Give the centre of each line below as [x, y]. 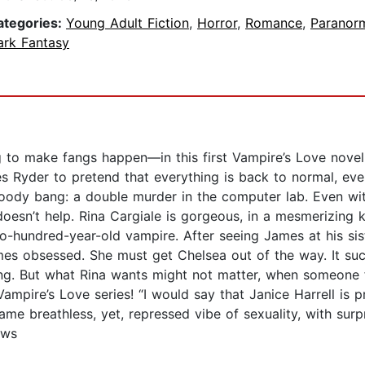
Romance [274, 23]
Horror [217, 23]
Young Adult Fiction [128, 23]
